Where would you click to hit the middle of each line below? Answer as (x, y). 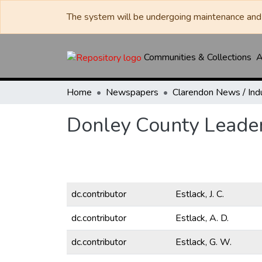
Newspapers (132, 92)
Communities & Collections (198, 57)
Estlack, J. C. (200, 194)
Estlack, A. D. (202, 218)
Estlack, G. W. (204, 242)
